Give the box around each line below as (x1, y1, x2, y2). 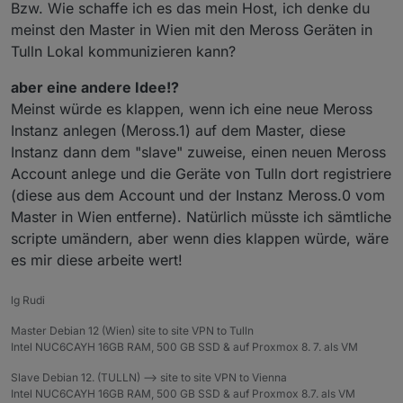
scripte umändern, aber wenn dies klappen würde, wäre (11, 228, 389, 247)
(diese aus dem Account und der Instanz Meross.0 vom (11, 185, 385, 204)
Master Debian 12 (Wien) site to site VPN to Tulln (11, 323, 254, 337)
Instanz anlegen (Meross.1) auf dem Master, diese (11, 121, 345, 139)
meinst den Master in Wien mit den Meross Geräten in (11, 20, 372, 39)
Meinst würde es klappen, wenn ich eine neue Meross (11, 99, 372, 118)
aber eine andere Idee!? (11, 77, 179, 96)
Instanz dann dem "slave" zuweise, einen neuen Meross (11, 142, 386, 161)
